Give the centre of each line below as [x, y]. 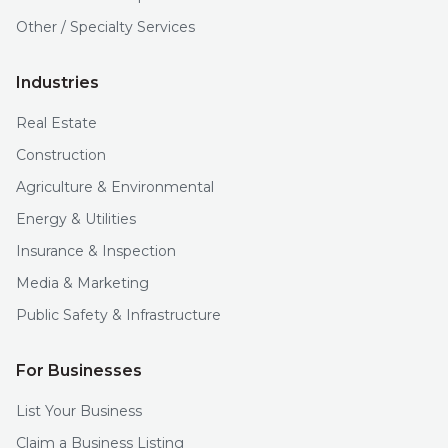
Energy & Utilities [76, 219]
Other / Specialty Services [105, 27]
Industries [57, 82]
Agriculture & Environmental [115, 187]
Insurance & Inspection [96, 251]
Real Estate [56, 123]
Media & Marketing [82, 283]
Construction [61, 155]
